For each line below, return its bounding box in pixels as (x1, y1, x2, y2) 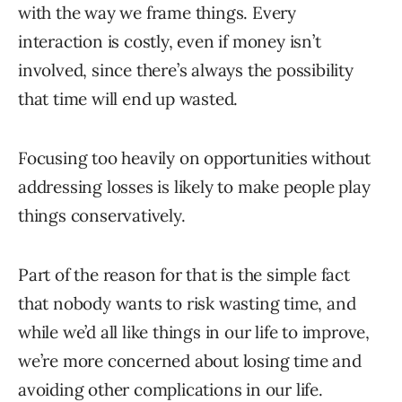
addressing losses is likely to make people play (18, 176, 371, 198)
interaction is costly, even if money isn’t (18, 31, 321, 53)
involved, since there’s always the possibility (18, 59, 354, 82)
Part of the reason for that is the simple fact (18, 264, 350, 286)
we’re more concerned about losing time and (18, 350, 362, 372)
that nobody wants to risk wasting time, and (18, 293, 356, 315)
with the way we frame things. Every (18, 2, 296, 24)
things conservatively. (18, 205, 186, 227)
